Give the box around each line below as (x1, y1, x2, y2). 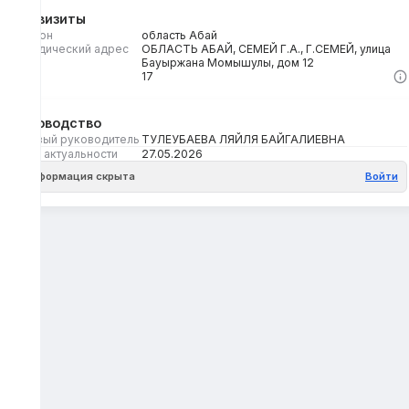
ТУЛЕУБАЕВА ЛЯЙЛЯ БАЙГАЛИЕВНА (141, 131, 345, 146)
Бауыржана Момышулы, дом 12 (141, 56, 314, 70)
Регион (14, 28, 54, 43)
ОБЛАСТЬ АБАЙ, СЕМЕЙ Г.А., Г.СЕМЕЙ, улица (141, 42, 391, 57)
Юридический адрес (14, 42, 130, 57)
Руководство (14, 114, 102, 131)
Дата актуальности (14, 146, 119, 161)
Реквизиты (14, 11, 87, 27)
